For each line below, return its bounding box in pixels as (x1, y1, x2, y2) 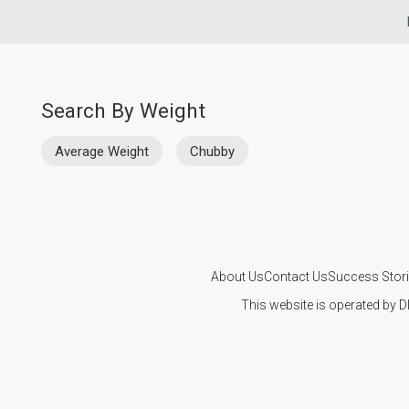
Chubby (190, 142, 235, 160)
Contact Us (263, 268, 328, 284)
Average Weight (55, 142, 149, 160)
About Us (210, 268, 264, 284)
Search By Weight (41, 99, 205, 122)
